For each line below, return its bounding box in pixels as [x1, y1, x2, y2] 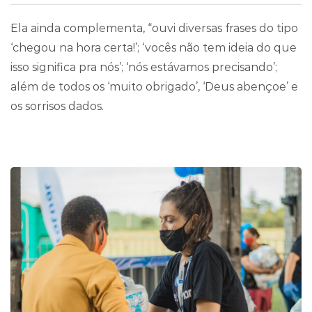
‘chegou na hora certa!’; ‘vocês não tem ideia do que [10, 41, 297, 55]
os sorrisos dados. [10, 100, 104, 114]
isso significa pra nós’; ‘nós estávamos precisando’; [10, 61, 277, 75]
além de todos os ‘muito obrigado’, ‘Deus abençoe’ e [10, 80, 298, 94]
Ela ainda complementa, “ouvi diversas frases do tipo [10, 22, 298, 36]
